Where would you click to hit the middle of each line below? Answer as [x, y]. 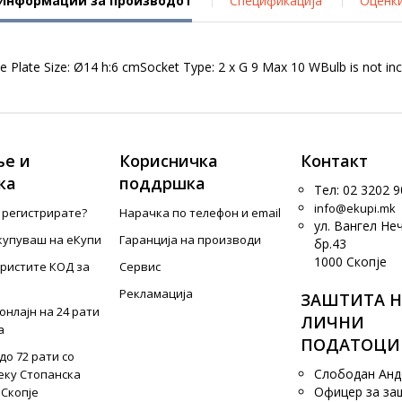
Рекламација [157, 293]
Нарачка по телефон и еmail [201, 213]
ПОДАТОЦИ [350, 345]
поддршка [163, 183]
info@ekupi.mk [354, 208]
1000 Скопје [350, 262]
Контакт [334, 161]
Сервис [140, 267]
